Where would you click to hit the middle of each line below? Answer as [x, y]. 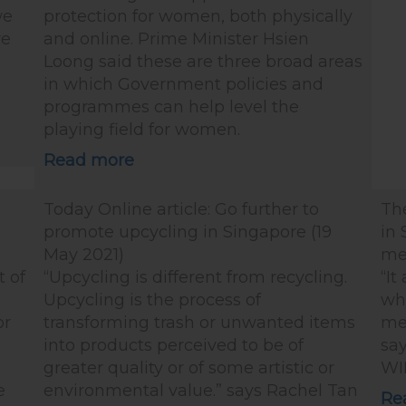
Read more [89, 160]
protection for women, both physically [198, 16]
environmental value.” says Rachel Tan [201, 391]
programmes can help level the [171, 107]
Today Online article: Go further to [181, 209]
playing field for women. [142, 130]
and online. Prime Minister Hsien [176, 39]
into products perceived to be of [174, 345]
